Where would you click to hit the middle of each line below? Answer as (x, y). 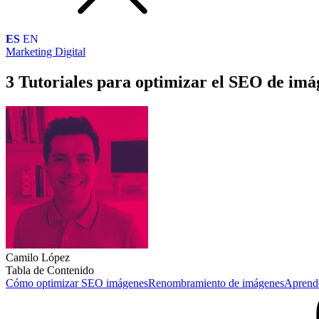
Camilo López (38, 257)
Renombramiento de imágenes (216, 283)
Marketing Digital (46, 51)
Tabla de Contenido (50, 270)
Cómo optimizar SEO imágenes (77, 283)
